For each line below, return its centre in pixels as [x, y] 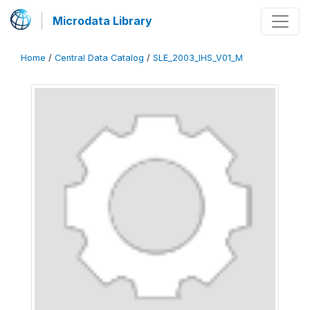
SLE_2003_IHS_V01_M [198, 58]
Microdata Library [102, 21]
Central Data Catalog [99, 58]
